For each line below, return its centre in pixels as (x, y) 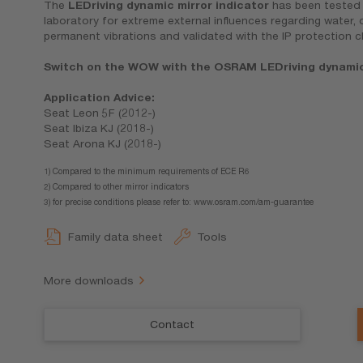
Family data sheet (115, 237)
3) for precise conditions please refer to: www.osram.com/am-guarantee (178, 201)
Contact (172, 324)
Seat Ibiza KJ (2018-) (98, 128)
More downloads (88, 280)
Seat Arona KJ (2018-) (102, 144)
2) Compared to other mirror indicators (116, 186)
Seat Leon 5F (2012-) (99, 113)
